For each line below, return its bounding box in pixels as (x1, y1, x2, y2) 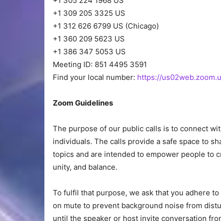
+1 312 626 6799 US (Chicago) (53, 21, 159, 31)
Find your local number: (53, 73, 137, 82)
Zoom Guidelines (53, 98, 113, 108)
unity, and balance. (53, 162, 117, 172)
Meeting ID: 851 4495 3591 (53, 60, 147, 70)
